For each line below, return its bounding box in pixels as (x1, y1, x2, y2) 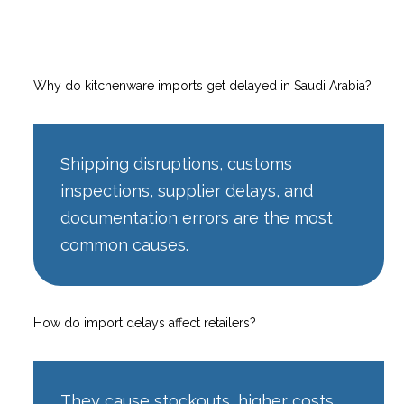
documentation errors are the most (60, 207, 334, 227)
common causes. (60, 234, 189, 254)
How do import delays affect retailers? (33, 315, 257, 330)
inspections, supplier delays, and (60, 180, 314, 200)
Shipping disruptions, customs (60, 153, 293, 173)
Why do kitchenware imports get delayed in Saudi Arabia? (33, 78, 372, 93)
